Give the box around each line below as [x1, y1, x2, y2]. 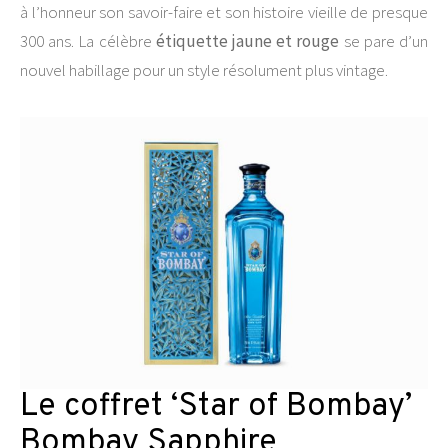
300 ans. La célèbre [20, 30, 156, 52]
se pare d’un [339, 30, 429, 52]
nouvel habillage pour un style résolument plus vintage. [20, 59, 388, 81]
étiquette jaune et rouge [155, 30, 340, 52]
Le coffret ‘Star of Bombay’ [20, 387, 412, 427]
